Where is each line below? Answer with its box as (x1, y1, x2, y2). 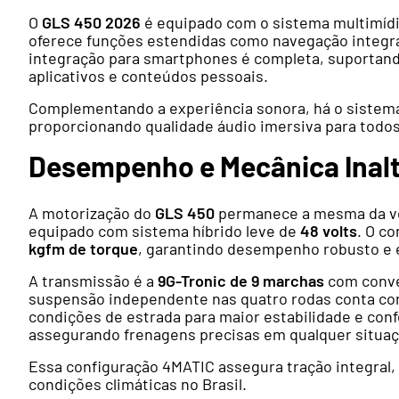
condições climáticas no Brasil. (28, 374, 247, 395)
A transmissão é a (28, 271, 158, 291)
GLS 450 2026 (42, 12, 141, 33)
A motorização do (28, 203, 155, 224)
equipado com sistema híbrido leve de (28, 221, 300, 241)
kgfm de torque (28, 239, 138, 259)
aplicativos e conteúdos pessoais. (28, 66, 268, 86)
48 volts (300, 221, 357, 241)
